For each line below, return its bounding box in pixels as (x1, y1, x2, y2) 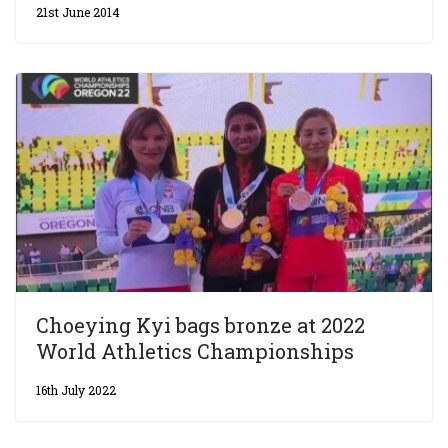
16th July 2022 (36, 381, 116, 398)
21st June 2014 (36, 3, 120, 20)
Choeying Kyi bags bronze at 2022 (36, 311, 365, 338)
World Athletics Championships (36, 337, 359, 364)
